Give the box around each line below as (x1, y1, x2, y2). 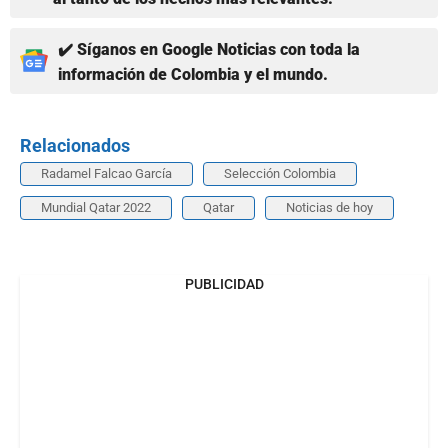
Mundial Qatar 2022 (41, 199, 151, 215)
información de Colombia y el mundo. (58, 64, 328, 84)
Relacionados (20, 134, 130, 156)
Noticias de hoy (286, 199, 373, 215)
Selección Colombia (224, 165, 336, 181)
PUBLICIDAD (184, 275, 264, 292)
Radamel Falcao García (41, 165, 172, 181)
